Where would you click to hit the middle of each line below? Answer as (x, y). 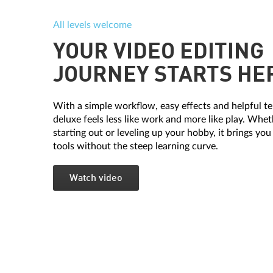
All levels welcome (92, 25)
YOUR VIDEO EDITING (158, 52)
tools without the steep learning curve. (136, 146)
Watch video (96, 179)
